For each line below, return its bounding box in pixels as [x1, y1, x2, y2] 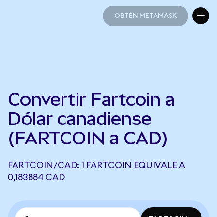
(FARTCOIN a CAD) [8, 128, 168, 148]
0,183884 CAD [8, 173, 65, 182]
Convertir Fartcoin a [8, 89, 175, 109]
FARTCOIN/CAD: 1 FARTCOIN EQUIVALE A [8, 161, 185, 170]
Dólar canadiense [8, 108, 152, 129]
